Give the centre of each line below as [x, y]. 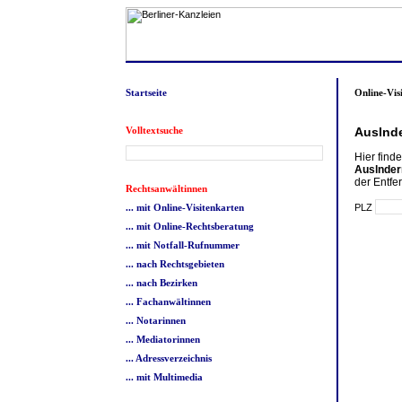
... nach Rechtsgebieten [175, 264]
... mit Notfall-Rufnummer [183, 245]
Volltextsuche [154, 130]
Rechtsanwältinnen [166, 188]
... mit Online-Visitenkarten [185, 207]
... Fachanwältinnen [168, 301]
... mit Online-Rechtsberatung [190, 226]
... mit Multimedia [164, 377]
